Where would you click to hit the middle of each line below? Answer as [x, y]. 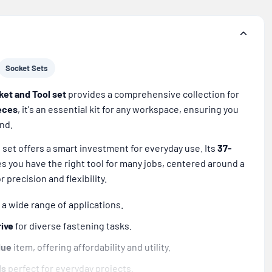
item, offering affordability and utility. [91, 247]
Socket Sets [27, 68]
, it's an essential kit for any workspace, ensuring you [128, 109]
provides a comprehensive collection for [153, 94]
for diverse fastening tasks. [73, 226]
